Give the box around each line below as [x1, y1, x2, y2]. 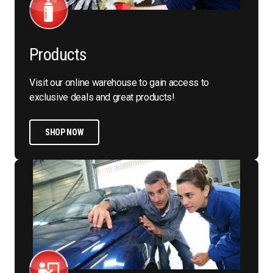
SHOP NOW [45, 127, 84, 138]
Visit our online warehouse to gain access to [29, 77, 209, 89]
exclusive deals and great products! [29, 91, 175, 104]
